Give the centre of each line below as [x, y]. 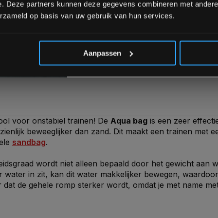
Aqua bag [129, 121]
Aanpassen [102, 53]
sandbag [29, 142]
